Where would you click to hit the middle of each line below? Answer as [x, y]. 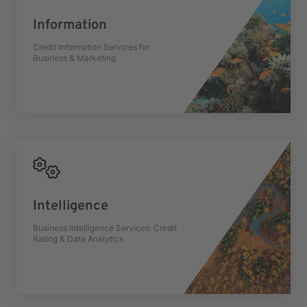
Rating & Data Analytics [78, 239]
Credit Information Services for [91, 47]
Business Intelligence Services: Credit [105, 228]
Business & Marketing [74, 58]
